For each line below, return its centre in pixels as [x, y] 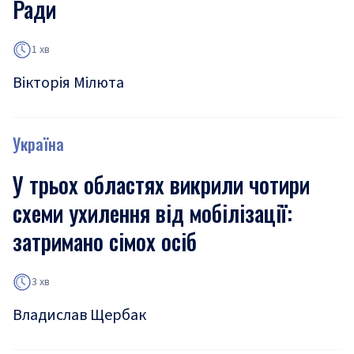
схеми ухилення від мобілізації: [153, 213]
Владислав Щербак [79, 315]
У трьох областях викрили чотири [161, 185]
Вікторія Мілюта [68, 83]
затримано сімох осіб [105, 241]
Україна [38, 144]
